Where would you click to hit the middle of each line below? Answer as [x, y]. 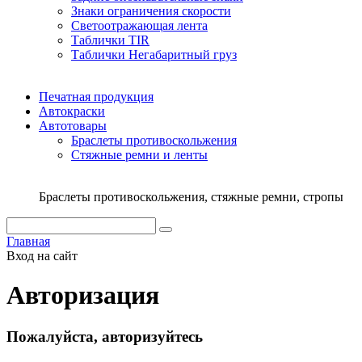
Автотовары [73, 126]
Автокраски [72, 111]
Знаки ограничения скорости [151, 11]
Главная [28, 241]
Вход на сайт [42, 256]
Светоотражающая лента [139, 25]
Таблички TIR [110, 40]
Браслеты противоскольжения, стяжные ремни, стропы [191, 197]
